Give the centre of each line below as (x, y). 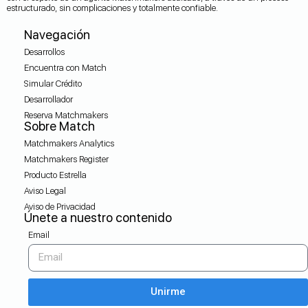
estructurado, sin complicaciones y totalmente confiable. (112, 8)
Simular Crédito (53, 83)
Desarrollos (44, 52)
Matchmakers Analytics (69, 143)
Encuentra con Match (65, 67)
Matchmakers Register (66, 159)
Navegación (57, 34)
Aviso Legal (45, 190)
